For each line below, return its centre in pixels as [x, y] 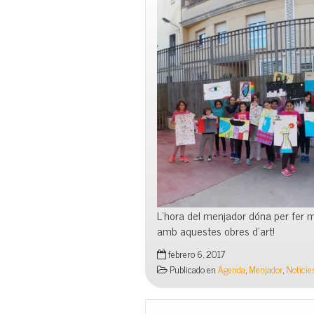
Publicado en [193, 269]
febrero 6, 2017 [196, 254]
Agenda [232, 269]
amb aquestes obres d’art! [216, 231]
